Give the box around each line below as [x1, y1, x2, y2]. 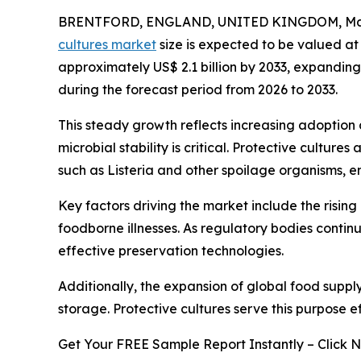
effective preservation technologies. [58, 242, 284, 259]
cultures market [58, 35, 156, 52]
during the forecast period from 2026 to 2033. [58, 81, 338, 98]
